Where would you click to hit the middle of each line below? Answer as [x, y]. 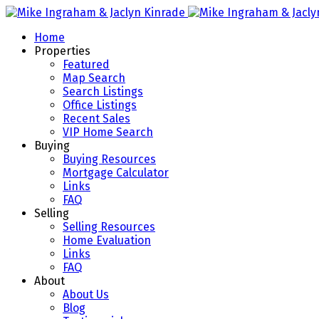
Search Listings [103, 91]
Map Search [94, 78]
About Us [86, 294]
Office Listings [100, 105]
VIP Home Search [108, 132]
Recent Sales [96, 119]
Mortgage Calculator [116, 173]
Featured [86, 64]
